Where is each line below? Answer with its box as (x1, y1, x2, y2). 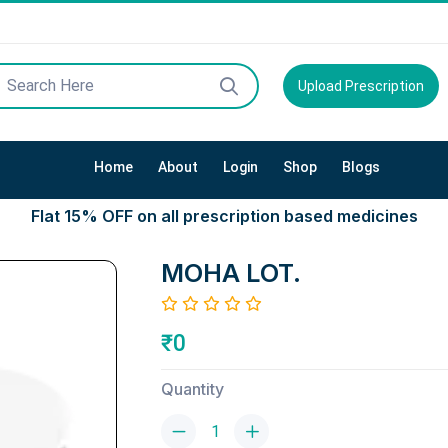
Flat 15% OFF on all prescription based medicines (30, 205, 418, 226)
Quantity (161, 378, 224, 399)
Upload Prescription (297, 78, 424, 95)
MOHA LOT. (161, 257, 301, 288)
